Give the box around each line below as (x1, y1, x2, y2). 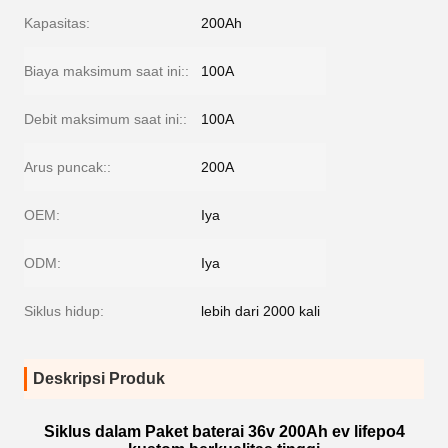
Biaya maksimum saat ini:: (24, 63, 189, 79)
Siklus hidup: (24, 303, 104, 319)
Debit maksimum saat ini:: (24, 111, 187, 127)
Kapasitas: (24, 15, 90, 31)
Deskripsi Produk (33, 370, 165, 387)
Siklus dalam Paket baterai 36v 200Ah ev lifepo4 (43, 423, 405, 440)
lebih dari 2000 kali (201, 303, 320, 319)
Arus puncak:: (24, 159, 111, 175)
